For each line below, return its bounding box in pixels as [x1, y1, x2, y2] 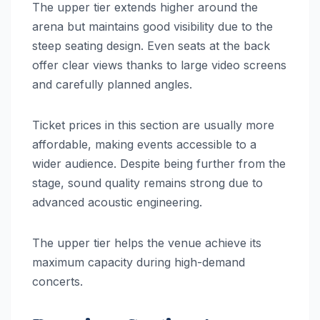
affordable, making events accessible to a [32, 136, 256, 151]
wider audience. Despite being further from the [32, 156, 286, 171]
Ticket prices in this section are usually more [32, 117, 274, 132]
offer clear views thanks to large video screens [32, 57, 286, 72]
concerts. [32, 274, 83, 289]
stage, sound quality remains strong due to [32, 175, 263, 190]
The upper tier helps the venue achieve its [32, 235, 261, 250]
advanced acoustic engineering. [32, 194, 202, 209]
